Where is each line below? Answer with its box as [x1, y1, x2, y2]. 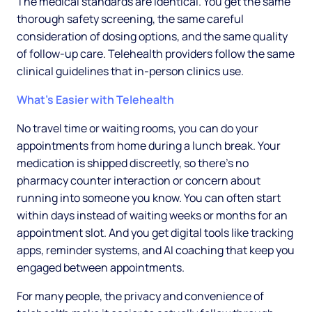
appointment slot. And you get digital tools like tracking [17, 225, 293, 241]
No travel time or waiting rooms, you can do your [17, 120, 258, 136]
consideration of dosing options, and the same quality [17, 29, 288, 45]
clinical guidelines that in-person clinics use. [17, 63, 244, 79]
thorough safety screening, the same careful [17, 11, 244, 27]
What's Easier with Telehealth [17, 92, 174, 108]
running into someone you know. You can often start [17, 190, 281, 206]
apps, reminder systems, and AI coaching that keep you [17, 242, 295, 258]
